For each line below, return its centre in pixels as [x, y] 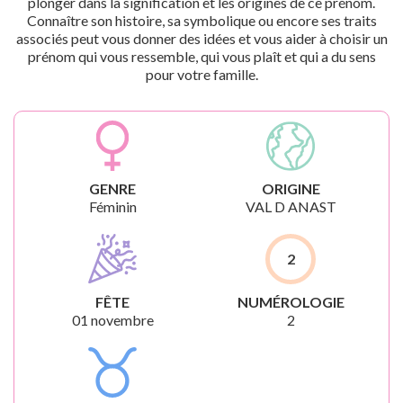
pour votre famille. [201, 74]
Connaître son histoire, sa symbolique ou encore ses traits [201, 20]
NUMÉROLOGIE [291, 302]
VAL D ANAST [291, 206]
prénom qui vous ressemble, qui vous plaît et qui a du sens [201, 56]
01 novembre [112, 320]
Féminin [112, 206]
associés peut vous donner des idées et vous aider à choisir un [201, 38]
